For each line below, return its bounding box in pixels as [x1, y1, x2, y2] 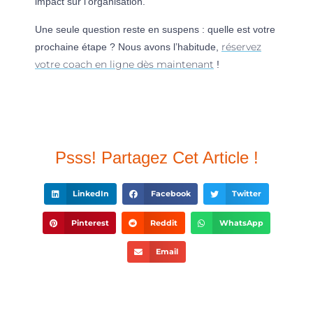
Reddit [150, 218, 178, 228]
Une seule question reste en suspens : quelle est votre [35, 23, 275, 35]
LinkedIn [73, 189, 110, 199]
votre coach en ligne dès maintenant [35, 57, 214, 71]
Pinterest [71, 218, 109, 228]
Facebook [150, 189, 191, 199]
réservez [221, 40, 261, 53]
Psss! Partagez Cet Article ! [54, 147, 259, 167]
